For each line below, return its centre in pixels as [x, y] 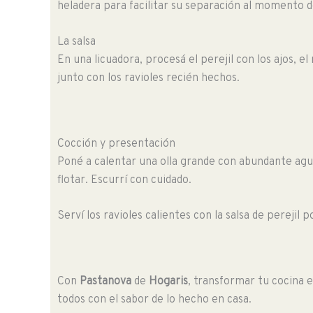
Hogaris [168, 281]
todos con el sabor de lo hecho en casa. [154, 299]
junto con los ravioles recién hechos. [148, 79]
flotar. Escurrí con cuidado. [124, 180]
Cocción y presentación [116, 144]
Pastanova [105, 281]
